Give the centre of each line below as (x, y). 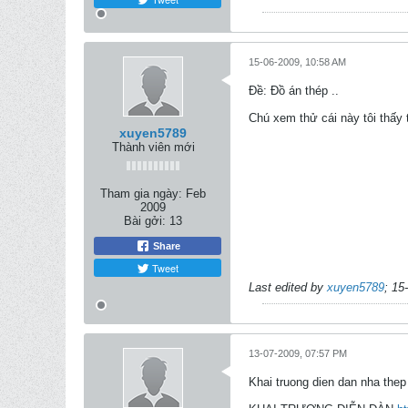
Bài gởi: (145, 221)
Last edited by (288, 287)
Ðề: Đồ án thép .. (294, 91)
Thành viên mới (153, 147)
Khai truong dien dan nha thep (327, 382)
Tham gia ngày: (141, 194)
